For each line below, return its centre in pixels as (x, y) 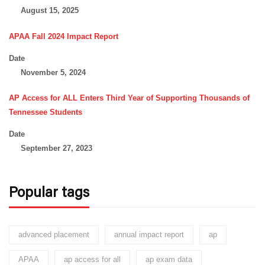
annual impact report (149, 235)
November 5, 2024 (53, 72)
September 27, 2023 (56, 148)
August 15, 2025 (49, 11)
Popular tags (49, 192)
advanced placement (54, 235)
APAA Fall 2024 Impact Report (64, 36)
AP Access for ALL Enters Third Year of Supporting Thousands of (129, 98)
